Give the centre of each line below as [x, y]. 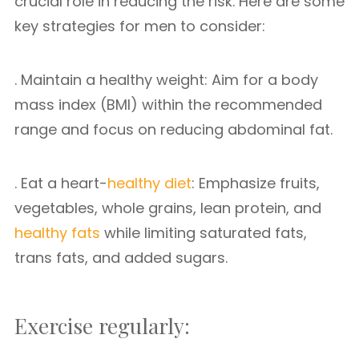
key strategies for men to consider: [140, 26]
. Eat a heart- [61, 183]
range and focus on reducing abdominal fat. [173, 129]
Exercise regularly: [102, 326]
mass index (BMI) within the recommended [168, 105]
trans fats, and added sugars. [121, 258]
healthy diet [149, 183]
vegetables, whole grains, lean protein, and [168, 208]
